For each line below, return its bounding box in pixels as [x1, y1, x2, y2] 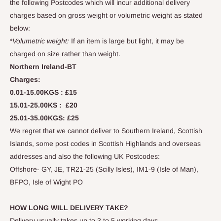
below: [10, 24, 30, 32]
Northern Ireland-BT [10, 63, 76, 71]
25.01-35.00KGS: [10, 114, 67, 122]
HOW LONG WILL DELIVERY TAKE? [10, 204, 134, 212]
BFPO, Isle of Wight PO [10, 178, 83, 186]
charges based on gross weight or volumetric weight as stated [10, 11, 203, 19]
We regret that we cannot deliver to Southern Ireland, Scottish [10, 127, 202, 135]
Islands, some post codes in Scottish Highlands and [10, 140, 170, 147]
